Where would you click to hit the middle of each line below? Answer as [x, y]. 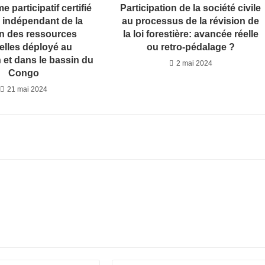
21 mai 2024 [28, 90]
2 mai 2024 [194, 64]
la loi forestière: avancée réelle [190, 34]
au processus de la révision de [191, 21]
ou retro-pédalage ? [190, 47]
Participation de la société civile [191, 8]
